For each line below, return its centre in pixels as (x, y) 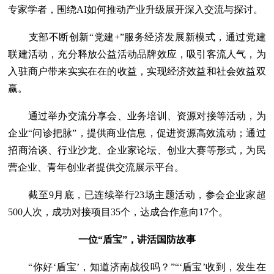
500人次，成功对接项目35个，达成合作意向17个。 (118, 212)
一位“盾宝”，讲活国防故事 (137, 239)
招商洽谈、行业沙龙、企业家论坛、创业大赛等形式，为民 (137, 150)
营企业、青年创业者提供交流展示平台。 (96, 167)
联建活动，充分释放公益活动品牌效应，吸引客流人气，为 (137, 54)
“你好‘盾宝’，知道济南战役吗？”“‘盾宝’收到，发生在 (137, 267)
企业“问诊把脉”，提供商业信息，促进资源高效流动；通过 (137, 133)
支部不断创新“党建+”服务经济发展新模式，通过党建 (137, 37)
